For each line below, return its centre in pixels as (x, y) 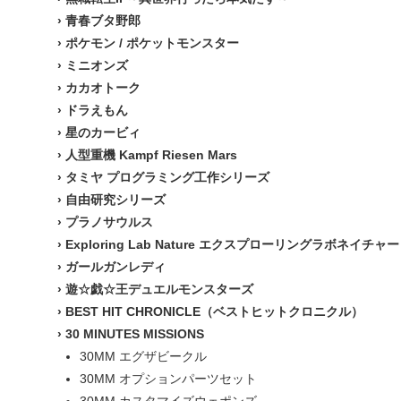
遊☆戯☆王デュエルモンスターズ (159, 289)
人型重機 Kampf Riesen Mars (151, 155)
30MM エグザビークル (143, 356)
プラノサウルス (109, 222)
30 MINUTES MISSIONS (135, 334)
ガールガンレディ (115, 267)
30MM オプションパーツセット (168, 379)
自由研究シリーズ (115, 200)
